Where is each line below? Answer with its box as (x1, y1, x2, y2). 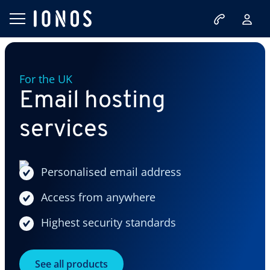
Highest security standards (41, 215, 176, 230)
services (19, 118, 108, 142)
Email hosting (19, 89, 166, 113)
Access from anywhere (41, 190, 155, 204)
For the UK (19, 72, 72, 86)
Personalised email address (41, 165, 181, 179)
